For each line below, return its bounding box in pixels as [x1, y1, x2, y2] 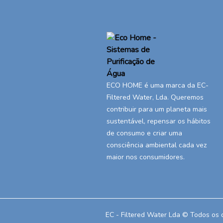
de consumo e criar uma [107, 128, 183, 138]
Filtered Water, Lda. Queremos [107, 93, 204, 103]
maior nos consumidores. [107, 152, 185, 162]
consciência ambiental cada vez [107, 140, 207, 150]
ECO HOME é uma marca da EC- [107, 81, 209, 91]
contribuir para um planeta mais [107, 105, 208, 114]
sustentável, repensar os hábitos [107, 116, 211, 126]
